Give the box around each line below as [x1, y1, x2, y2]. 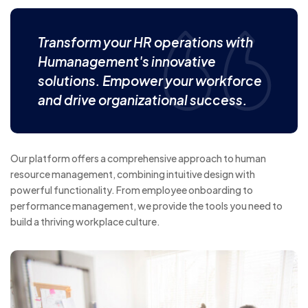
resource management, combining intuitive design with [10, 167, 255, 180]
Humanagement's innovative [38, 52, 216, 69]
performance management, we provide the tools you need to [10, 199, 283, 212]
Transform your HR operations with [38, 33, 253, 50]
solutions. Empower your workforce [38, 71, 262, 89]
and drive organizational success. [38, 91, 247, 108]
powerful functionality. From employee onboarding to [10, 183, 253, 196]
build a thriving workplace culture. [10, 214, 160, 228]
